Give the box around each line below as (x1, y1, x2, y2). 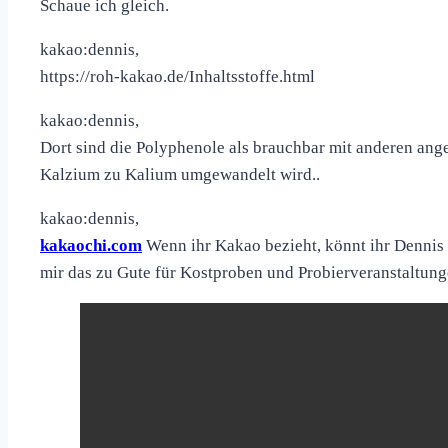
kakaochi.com (40, 236, 142, 256)
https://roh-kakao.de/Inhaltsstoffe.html (40, 67, 315, 87)
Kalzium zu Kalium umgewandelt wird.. (40, 165, 320, 185)
